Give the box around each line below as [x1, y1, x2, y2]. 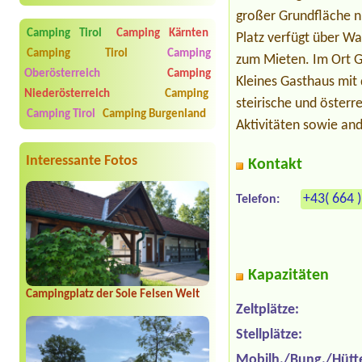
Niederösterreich [24, 88, 110, 101]
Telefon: [236, 193, 280, 207]
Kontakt [248, 157, 303, 174]
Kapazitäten [248, 267, 330, 284]
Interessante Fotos [26, 154, 137, 170]
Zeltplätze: [236, 302, 300, 318]
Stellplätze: [236, 327, 303, 343]
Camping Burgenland [103, 108, 206, 121]
